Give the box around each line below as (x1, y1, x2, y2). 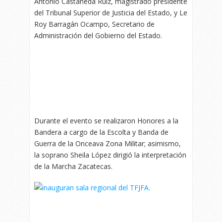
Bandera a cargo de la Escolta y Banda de (34, 127, 168, 137)
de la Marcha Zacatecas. (34, 161, 112, 171)
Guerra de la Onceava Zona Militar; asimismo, (34, 138, 181, 148)
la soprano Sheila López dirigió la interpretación (34, 150, 186, 160)
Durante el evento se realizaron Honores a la (34, 115, 178, 125)
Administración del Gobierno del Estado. (34, 30, 162, 40)
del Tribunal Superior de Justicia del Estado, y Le (34, 7, 187, 17)
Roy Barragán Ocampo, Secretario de (34, 19, 155, 29)
